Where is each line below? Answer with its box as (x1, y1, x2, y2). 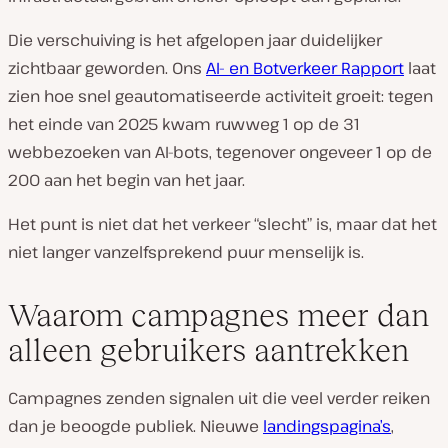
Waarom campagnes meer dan (8, 297, 429, 333)
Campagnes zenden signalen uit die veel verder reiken (8, 387, 430, 409)
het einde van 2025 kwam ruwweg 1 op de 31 (8, 113, 360, 135)
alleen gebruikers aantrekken (8, 332, 409, 368)
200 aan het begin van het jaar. (8, 169, 245, 191)
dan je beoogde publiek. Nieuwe (8, 415, 263, 437)
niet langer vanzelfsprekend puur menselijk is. (8, 241, 364, 263)
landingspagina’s (263, 415, 391, 437)
